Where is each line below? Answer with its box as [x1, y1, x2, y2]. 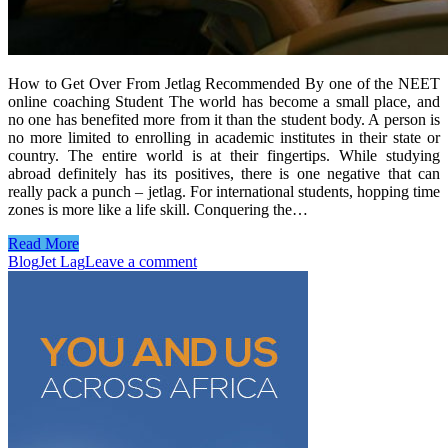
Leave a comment [85, 252, 197, 270]
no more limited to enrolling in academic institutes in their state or [8, 128, 440, 146]
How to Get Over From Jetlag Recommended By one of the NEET [8, 74, 440, 92]
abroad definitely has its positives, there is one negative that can [8, 164, 440, 182]
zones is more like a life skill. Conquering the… [8, 200, 308, 218]
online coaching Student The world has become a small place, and [8, 92, 440, 110]
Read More [8, 234, 79, 252]
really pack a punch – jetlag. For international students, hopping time [8, 182, 440, 200]
